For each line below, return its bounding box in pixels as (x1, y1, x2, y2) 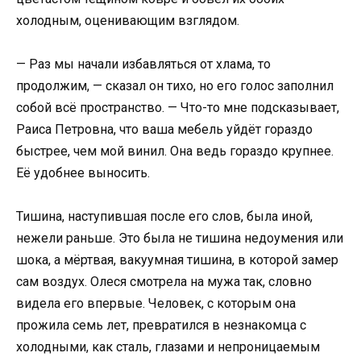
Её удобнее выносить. (16, 165, 150, 181)
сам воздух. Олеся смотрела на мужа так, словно (16, 274, 312, 290)
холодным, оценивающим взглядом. (16, 13, 239, 29)
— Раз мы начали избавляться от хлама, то (16, 56, 271, 73)
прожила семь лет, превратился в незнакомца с (16, 317, 306, 334)
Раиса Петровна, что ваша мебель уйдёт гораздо (16, 122, 313, 138)
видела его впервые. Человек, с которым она (16, 296, 296, 312)
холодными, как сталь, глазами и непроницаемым (16, 339, 320, 355)
